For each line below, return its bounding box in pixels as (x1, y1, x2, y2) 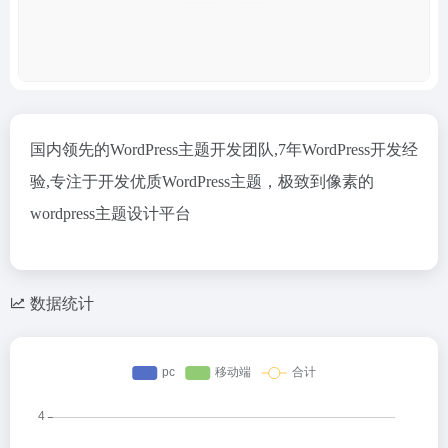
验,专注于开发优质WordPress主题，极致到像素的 (30, 173, 374, 190)
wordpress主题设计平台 (30, 205, 191, 222)
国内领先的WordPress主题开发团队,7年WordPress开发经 (30, 141, 418, 158)
